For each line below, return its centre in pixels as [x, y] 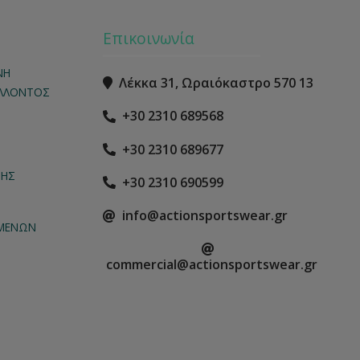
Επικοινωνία [149, 38]
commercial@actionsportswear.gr [211, 265]
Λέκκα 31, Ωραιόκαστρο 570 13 [216, 83]
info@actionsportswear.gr [205, 216]
